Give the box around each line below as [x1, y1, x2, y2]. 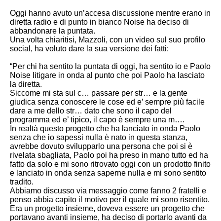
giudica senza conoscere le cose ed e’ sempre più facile [10, 97, 205, 106]
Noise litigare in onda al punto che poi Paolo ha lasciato [10, 71, 205, 79]
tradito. [10, 177, 34, 186]
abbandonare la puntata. [10, 26, 95, 35]
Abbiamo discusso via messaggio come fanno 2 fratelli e [10, 186, 206, 195]
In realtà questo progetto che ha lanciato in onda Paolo [10, 124, 200, 133]
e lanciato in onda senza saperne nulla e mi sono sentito [10, 168, 206, 177]
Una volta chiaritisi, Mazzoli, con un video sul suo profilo [10, 35, 205, 44]
